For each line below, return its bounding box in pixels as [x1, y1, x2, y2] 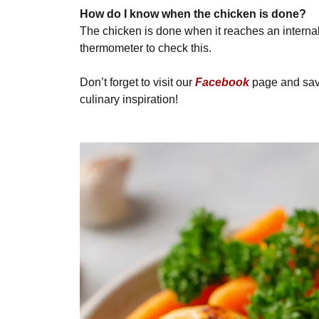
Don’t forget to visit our [80, 75, 195, 88]
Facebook [195, 75, 249, 88]
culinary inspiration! [80, 93, 178, 105]
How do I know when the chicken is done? [80, 7, 306, 20]
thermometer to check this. [80, 41, 211, 54]
